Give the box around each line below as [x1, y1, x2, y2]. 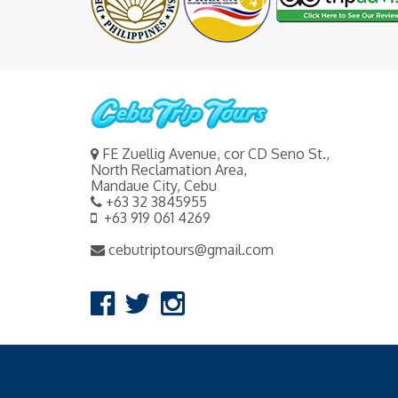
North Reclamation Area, [91, 160, 247, 179]
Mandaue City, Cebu [91, 176, 217, 195]
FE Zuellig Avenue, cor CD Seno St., [99, 144, 330, 163]
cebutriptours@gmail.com [105, 240, 274, 259]
